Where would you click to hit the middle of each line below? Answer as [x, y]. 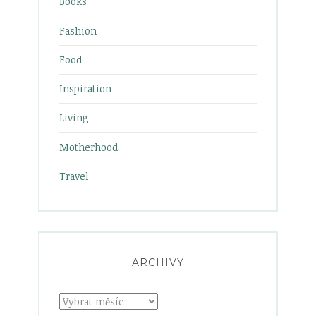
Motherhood [89, 147]
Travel [74, 176]
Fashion [78, 30]
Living [74, 118]
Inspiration [85, 89]
